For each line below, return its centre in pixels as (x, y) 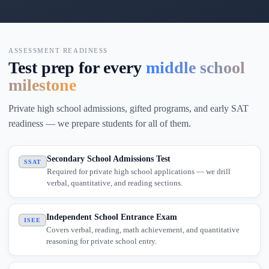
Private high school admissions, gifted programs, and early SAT (128, 108)
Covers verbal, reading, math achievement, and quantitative (143, 230)
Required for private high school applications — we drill (139, 171)
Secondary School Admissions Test (109, 159)
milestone (42, 85)
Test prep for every (77, 68)
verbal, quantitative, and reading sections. (115, 183)
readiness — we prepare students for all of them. (100, 123)
